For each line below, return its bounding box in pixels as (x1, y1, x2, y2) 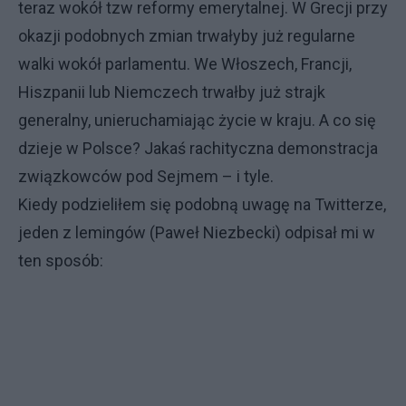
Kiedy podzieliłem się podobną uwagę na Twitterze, (18, 195, 386, 214)
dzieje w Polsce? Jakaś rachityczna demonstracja (18, 139, 378, 158)
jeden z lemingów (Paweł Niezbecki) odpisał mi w (18, 223, 375, 242)
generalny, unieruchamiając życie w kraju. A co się (18, 111, 376, 130)
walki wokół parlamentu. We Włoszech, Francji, (18, 54, 352, 73)
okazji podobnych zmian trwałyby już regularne (18, 26, 355, 45)
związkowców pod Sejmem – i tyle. (18, 167, 274, 186)
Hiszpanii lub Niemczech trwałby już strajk (18, 82, 325, 101)
